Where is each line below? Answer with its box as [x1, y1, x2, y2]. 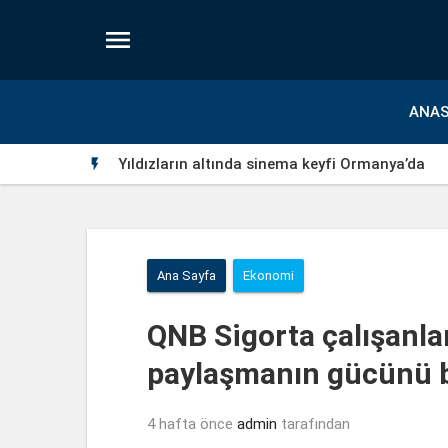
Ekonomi [242, 268, 294, 283]
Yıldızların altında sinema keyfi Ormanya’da [118, 155, 425, 173]
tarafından [277, 415, 350, 433]
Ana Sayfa [157, 268, 216, 283]
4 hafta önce [147, 415, 233, 433]
